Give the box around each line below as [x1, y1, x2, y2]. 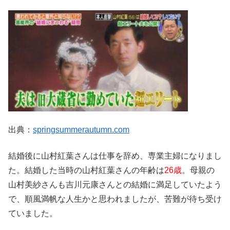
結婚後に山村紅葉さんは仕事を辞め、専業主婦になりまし [8, 151, 222, 160]
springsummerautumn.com [33, 125, 129, 135]
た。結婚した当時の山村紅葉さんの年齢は [8, 165, 164, 175]
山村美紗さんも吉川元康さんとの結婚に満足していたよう [8, 180, 222, 189]
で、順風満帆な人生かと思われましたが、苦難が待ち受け [8, 194, 222, 203]
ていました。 [8, 208, 57, 218]
